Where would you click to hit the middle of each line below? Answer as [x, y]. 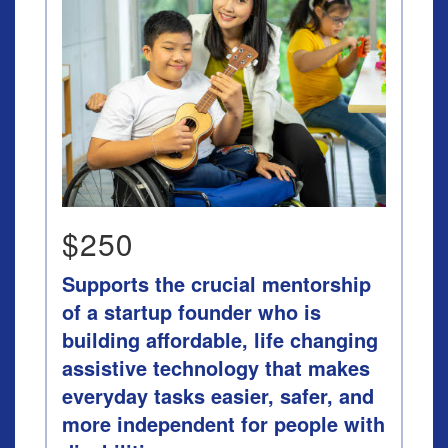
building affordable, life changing [220, 339]
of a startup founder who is [191, 311]
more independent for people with [223, 423]
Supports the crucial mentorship [216, 283]
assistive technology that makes [216, 367]
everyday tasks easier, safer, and [218, 395]
